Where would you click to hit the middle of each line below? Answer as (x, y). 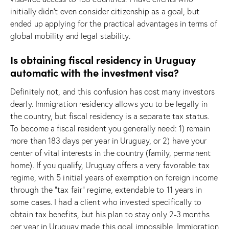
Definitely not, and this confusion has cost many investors (112, 91)
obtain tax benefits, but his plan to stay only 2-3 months (110, 214)
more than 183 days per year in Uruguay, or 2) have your (109, 140)
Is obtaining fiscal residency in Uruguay (103, 59)
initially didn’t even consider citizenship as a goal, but (105, 11)
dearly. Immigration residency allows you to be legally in (109, 104)
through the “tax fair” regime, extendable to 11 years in (106, 189)
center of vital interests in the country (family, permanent (110, 153)
